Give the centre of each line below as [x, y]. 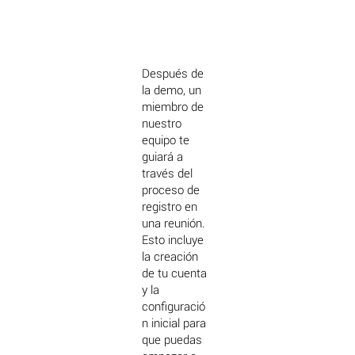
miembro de [173, 107]
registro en [170, 207]
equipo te [166, 141]
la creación [170, 257]
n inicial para [174, 324]
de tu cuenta [175, 274]
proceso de [171, 191]
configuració [174, 307]
